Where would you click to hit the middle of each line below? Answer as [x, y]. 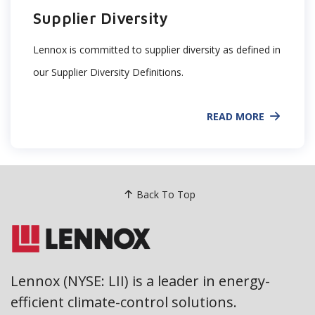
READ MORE [236, 116]
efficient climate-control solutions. [124, 302]
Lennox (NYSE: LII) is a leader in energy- [140, 281]
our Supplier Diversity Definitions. [108, 72]
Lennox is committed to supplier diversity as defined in [157, 50]
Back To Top [166, 194]
